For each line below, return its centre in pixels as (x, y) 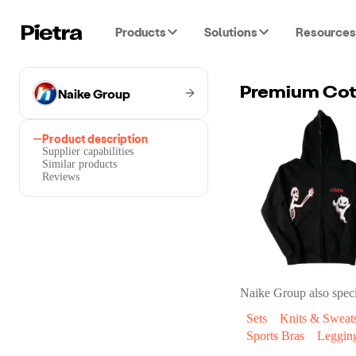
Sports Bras (275, 336)
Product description (95, 139)
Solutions (231, 32)
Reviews (61, 177)
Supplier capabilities (88, 151)
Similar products (79, 164)
